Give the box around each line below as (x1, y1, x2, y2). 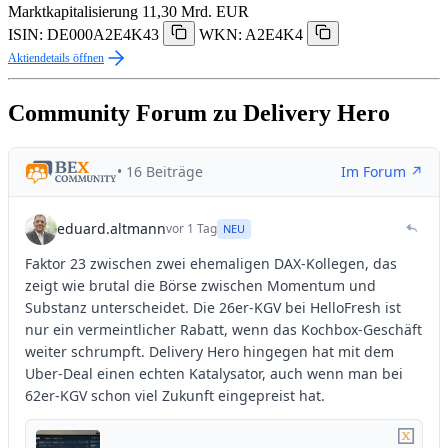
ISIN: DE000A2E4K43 (8, 25, 159, 43)
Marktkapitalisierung (8, 2, 138, 20)
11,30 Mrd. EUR (142, 2, 249, 20)
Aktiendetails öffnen (8, 50, 104, 65)
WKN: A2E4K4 (199, 25, 303, 43)
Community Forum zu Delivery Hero (8, 99, 390, 126)
